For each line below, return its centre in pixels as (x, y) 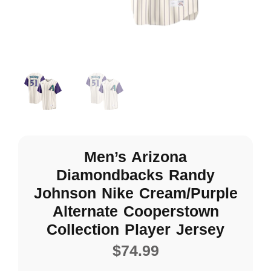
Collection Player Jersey (135, 229)
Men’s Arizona (135, 157)
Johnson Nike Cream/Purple (135, 193)
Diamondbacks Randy (135, 175)
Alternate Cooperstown (135, 211)
